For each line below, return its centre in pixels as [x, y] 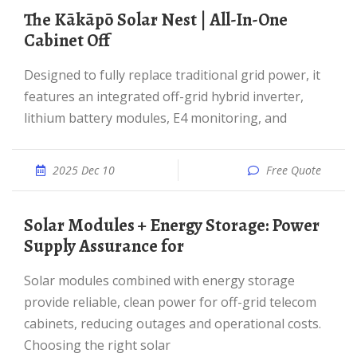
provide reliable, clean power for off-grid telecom [170, 302]
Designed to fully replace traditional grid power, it [29, 75]
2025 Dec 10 [84, 170]
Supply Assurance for [104, 246]
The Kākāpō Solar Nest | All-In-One [33, 20]
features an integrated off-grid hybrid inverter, [164, 96]
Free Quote [294, 170]
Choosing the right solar [97, 345]
